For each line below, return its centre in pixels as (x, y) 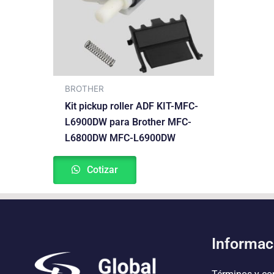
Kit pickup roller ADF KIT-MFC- (132, 106)
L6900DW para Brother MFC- (128, 122)
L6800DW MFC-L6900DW (120, 138)
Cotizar (101, 169)
